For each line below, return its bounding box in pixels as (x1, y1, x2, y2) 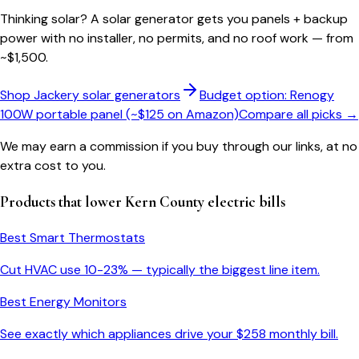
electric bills (204, 192, 285, 211)
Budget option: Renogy (200, 87, 334, 104)
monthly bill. (266, 325, 338, 342)
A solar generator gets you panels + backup (91, 10, 348, 28)
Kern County (125, 192, 204, 211)
